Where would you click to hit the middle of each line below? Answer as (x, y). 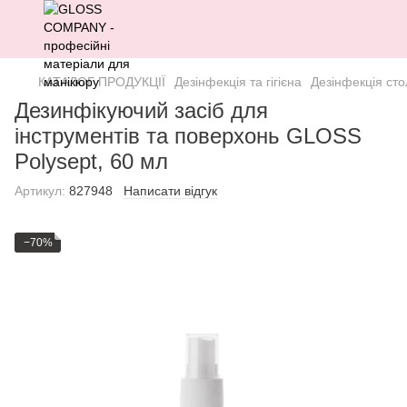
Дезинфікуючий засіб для (141, 110)
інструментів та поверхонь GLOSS (188, 136)
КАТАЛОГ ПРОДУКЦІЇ (102, 82)
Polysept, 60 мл (91, 161)
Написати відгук (170, 191)
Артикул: (40, 191)
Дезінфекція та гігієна (238, 82)
